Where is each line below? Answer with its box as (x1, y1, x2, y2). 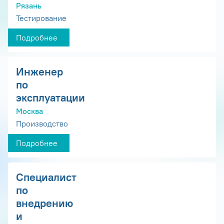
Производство (16, 118, 68, 129)
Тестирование (16, 12, 66, 23)
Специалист (16, 170, 76, 184)
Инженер (16, 64, 63, 78)
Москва (16, 106, 43, 116)
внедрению (16, 196, 73, 210)
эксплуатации (16, 90, 85, 104)
